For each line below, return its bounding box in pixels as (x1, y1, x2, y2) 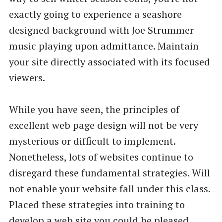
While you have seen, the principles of (8, 102, 179, 116)
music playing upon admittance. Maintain (8, 39, 199, 53)
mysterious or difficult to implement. (8, 134, 175, 148)
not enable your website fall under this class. (8, 181, 210, 195)
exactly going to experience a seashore (8, 7, 182, 21)
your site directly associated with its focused (8, 55, 210, 68)
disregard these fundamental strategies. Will (8, 166, 210, 179)
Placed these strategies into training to (8, 197, 185, 211)
